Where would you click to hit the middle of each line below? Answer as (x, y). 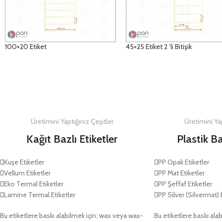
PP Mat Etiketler (181, 173)
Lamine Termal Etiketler (40, 195)
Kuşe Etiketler (24, 162)
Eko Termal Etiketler (34, 184)
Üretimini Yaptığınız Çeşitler (72, 122)
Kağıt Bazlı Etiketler (72, 139)
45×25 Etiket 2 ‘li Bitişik (159, 47)
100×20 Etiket (26, 47)
